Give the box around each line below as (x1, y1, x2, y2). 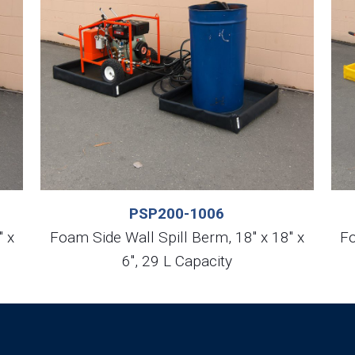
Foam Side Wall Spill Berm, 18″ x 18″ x (49, 227, 304, 246)
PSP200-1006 (129, 204, 225, 223)
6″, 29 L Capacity (121, 251, 232, 270)
